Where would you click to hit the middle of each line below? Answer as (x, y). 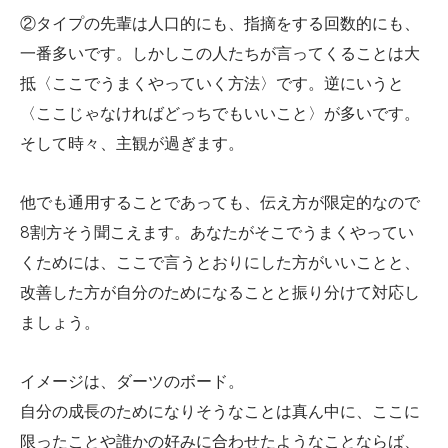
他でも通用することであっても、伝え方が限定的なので (220, 202)
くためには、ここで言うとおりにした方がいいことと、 (220, 262)
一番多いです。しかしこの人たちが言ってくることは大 (220, 53)
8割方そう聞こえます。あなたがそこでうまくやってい (217, 232)
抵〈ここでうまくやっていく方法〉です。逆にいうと (212, 83)
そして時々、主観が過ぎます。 (132, 143)
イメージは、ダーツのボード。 (132, 381)
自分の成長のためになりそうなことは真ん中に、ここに (220, 411)
